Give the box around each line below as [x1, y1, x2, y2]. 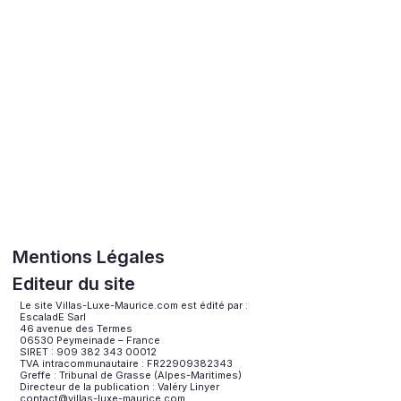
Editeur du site [13, 272, 136, 294]
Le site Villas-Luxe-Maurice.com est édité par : [20, 298, 249, 311]
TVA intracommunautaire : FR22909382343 [20, 356, 234, 370]
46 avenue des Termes [20, 321, 133, 335]
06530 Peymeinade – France [20, 333, 161, 346]
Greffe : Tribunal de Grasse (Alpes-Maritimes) [20, 368, 243, 381]
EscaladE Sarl [20, 310, 87, 323]
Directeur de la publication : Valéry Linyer [20, 380, 220, 393]
